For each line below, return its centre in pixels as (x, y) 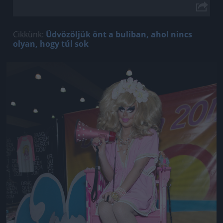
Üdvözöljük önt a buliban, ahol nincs (119, 34)
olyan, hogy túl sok (51, 44)
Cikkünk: (29, 34)
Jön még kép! (111, 76)
